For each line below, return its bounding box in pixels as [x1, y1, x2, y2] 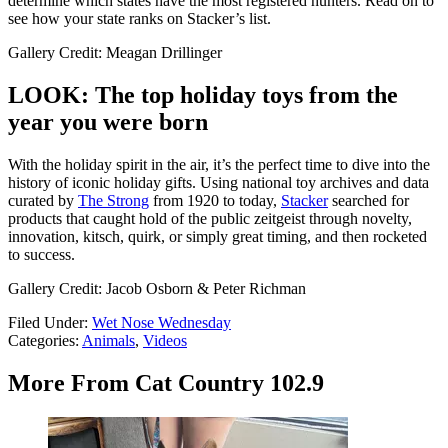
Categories [8, 331, 75, 349]
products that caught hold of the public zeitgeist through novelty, [8, 209, 412, 227]
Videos [143, 331, 187, 349]
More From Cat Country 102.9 [8, 369, 324, 396]
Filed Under [8, 313, 84, 331]
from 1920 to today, [149, 191, 281, 209]
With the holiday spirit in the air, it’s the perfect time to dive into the [8, 155, 430, 173]
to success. [8, 245, 75, 263]
